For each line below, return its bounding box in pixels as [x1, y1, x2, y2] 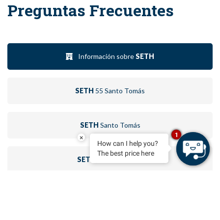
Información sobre [77, 52, 136, 60]
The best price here [97, 149, 154, 157]
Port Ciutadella [95, 155, 143, 164]
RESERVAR [83, 203, 119, 212]
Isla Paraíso [101, 189, 137, 198]
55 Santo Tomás [94, 86, 145, 95]
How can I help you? [97, 139, 158, 147]
